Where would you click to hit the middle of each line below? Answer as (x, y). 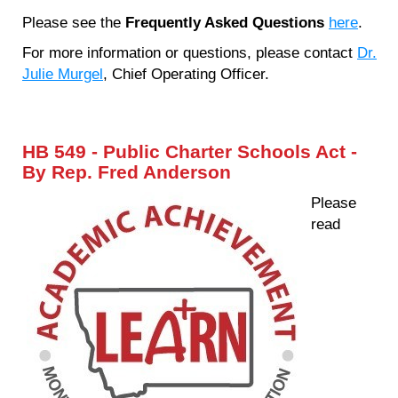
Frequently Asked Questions (225, 23)
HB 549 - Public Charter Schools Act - (190, 151)
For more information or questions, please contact (190, 53)
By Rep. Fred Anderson (127, 172)
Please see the (74, 23)
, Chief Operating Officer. (186, 74)
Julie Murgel (63, 74)
